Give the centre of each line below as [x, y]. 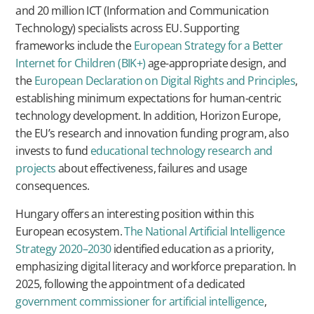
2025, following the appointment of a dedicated [130, 284]
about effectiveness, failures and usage [151, 169]
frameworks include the [75, 46]
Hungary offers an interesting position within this [135, 213]
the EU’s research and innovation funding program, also [152, 134]
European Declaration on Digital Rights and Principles [165, 81]
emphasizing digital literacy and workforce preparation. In [156, 266]
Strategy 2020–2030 [63, 248]
